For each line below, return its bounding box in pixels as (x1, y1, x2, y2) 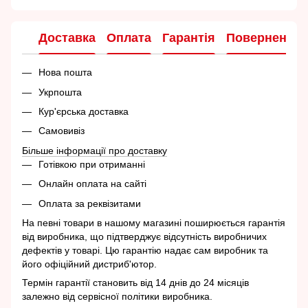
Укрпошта (38, 86, 82, 98)
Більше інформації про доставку (22, 144, 167, 156)
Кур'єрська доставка (38, 105, 129, 117)
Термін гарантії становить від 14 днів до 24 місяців (22, 276, 249, 288)
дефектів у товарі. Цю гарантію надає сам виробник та (22, 244, 268, 256)
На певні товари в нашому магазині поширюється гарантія (22, 217, 285, 228)
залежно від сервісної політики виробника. (22, 290, 215, 302)
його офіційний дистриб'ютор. (22, 258, 157, 269)
